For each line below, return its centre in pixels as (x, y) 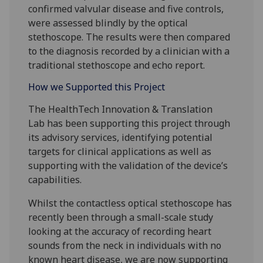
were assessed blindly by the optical (108, 23)
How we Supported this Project (97, 87)
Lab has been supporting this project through (129, 123)
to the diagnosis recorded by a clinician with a (129, 51)
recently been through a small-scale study (121, 217)
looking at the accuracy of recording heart (120, 231)
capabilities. (56, 179)
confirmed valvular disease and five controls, (126, 9)
